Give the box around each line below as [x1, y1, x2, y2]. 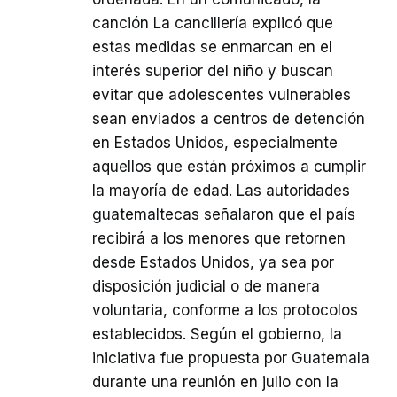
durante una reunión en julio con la [92, 373, 339, 392]
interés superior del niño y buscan [92, 62, 333, 81]
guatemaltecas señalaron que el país [92, 206, 355, 224]
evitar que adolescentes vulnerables [92, 86, 351, 105]
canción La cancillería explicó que [92, 14, 333, 33]
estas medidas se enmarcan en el [92, 38, 332, 57]
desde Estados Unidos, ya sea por [92, 253, 334, 272]
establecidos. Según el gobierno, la [92, 325, 342, 344]
